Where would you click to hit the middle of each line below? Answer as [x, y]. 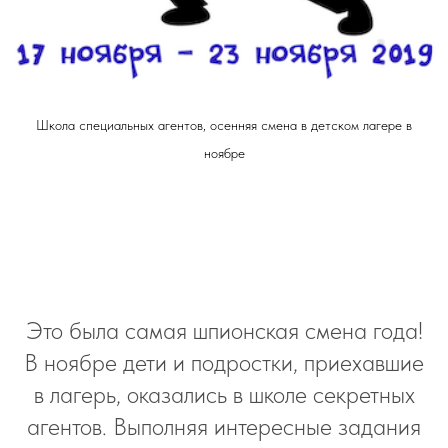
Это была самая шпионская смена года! [224, 330]
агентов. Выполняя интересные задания [224, 426]
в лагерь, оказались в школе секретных [224, 394]
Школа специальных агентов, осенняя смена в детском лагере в [224, 125]
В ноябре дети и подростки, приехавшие [224, 362]
